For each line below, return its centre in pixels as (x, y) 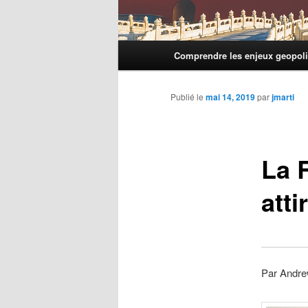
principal (137, 65)
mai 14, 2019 (230, 97)
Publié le (188, 97)
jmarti (283, 97)
